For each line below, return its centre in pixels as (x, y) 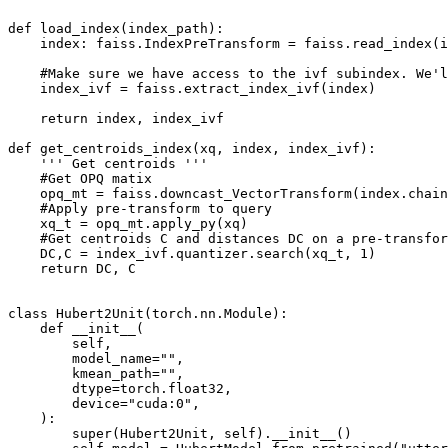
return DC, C (72, 268)
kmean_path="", (96, 373)
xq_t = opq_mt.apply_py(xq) (128, 223)
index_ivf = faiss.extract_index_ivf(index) (192, 88)
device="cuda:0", (104, 403)
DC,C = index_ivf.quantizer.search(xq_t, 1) (192, 253)
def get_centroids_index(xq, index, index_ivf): (192, 148)
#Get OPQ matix (80, 178)
